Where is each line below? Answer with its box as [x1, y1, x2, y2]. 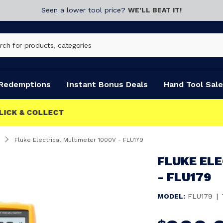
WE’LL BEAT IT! [128, 6, 182, 14]
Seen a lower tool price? [41, 6, 128, 14]
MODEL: [157, 192, 185, 200]
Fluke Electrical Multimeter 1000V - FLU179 [14, 136, 143, 143]
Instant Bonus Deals [67, 80, 148, 89]
